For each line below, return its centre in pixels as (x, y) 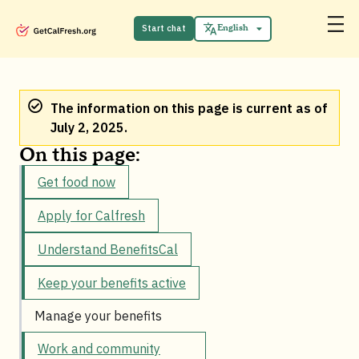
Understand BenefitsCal (108, 250)
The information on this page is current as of (189, 109)
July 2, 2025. (89, 128)
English (232, 28)
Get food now (77, 182)
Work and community (99, 349)
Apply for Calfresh (91, 216)
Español (144, 40)
